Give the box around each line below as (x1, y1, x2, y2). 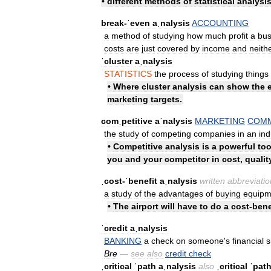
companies (194, 128, 235, 139)
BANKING (104, 235, 142, 246)
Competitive (113, 141, 163, 151)
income (202, 43, 230, 53)
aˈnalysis (155, 116, 192, 126)
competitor (165, 154, 209, 164)
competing (151, 128, 191, 139)
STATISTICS (104, 68, 152, 79)
